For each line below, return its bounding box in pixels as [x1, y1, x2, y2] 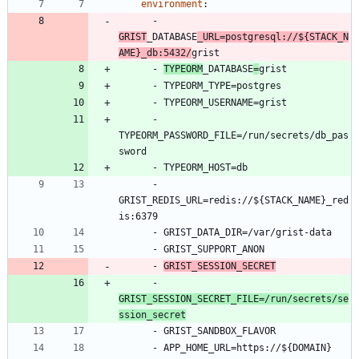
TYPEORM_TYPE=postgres [163, 80, 281, 92]
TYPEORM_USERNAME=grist [163, 97, 287, 109]
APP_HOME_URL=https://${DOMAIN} [163, 342, 332, 354]
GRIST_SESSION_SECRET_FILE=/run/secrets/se [119, 293, 349, 305]
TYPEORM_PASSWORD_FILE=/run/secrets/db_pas [119, 130, 349, 142]
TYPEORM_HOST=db [163, 162, 248, 174]
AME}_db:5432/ [119, 47, 192, 59]
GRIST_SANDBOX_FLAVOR [163, 325, 276, 337]
